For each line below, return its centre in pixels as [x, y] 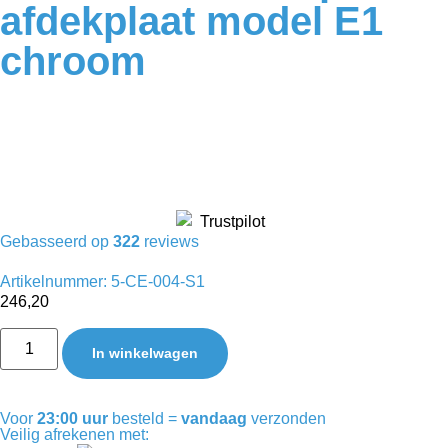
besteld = [144, 419]
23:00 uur [72, 419]
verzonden [286, 419]
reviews [169, 241]
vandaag [214, 419]
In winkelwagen [145, 353]
